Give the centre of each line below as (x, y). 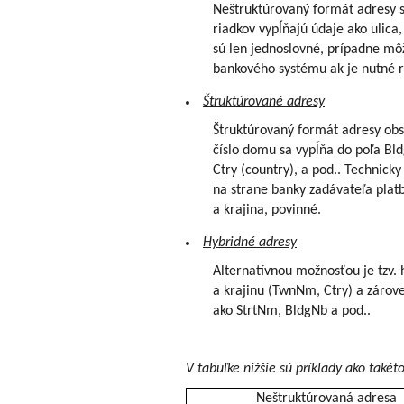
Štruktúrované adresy (264, 101)
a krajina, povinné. (267, 210)
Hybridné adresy (250, 242)
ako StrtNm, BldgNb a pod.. (292, 311)
